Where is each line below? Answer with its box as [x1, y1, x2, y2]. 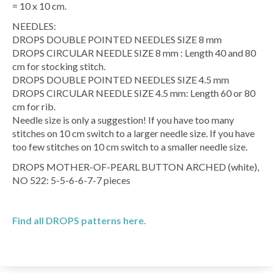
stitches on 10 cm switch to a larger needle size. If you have [12, 127, 255, 139]
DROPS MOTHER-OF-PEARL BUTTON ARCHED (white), [12, 160, 259, 172]
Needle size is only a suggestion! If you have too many [12, 113, 234, 126]
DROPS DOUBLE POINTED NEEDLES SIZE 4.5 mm [12, 73, 229, 85]
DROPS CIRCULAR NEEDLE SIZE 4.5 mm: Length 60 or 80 [12, 87, 255, 99]
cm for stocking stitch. [12, 60, 105, 72]
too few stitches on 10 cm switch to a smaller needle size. [12, 140, 247, 152]
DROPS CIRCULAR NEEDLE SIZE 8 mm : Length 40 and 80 [12, 46, 256, 58]
